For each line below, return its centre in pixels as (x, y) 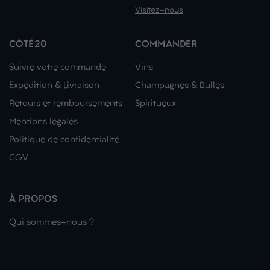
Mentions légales (43, 122)
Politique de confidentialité (64, 140)
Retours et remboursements (66, 104)
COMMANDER (166, 45)
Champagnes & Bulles (180, 86)
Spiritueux (155, 104)
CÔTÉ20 (28, 45)
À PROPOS (33, 200)
